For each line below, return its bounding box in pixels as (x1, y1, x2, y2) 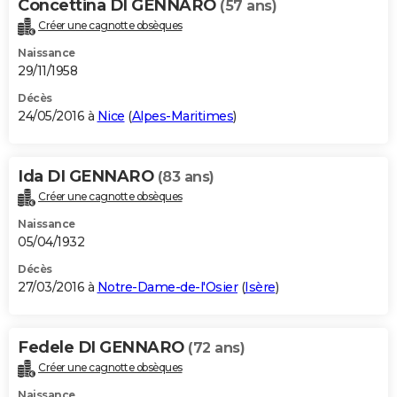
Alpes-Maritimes (131, 107, 233, 124)
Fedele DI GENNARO (18, 337, 188, 357)
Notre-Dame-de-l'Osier (97, 278, 237, 295)
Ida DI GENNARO (18, 166, 158, 186)
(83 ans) (157, 167, 214, 185)
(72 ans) (188, 339, 245, 356)
